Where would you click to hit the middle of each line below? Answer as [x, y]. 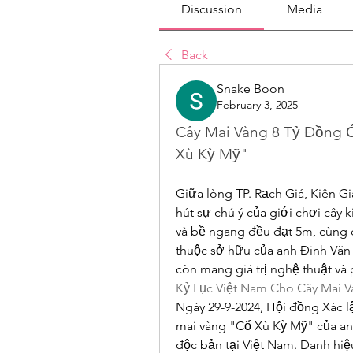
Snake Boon [251, 89]
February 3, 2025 [257, 105]
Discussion [212, 9]
